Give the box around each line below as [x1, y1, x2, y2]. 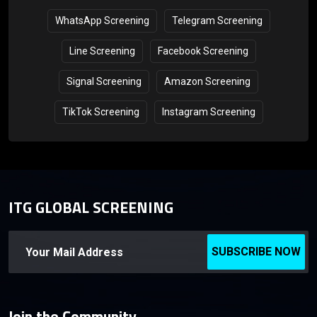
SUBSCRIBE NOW [212, 245, 301, 259]
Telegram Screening [171, 15, 263, 27]
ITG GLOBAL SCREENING [8, 195, 173, 219]
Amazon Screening [164, 76, 250, 88]
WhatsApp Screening [54, 15, 149, 27]
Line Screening [69, 45, 135, 57]
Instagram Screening [161, 106, 255, 118]
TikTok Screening [62, 106, 139, 118]
